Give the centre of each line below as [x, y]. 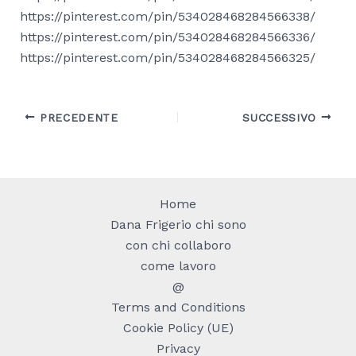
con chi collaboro [178, 246]
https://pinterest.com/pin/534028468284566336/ [167, 37]
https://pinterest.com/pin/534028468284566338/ [167, 17]
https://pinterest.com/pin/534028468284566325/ [167, 58]
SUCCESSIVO [282, 117]
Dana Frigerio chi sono [178, 225]
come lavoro [178, 266]
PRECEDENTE [77, 117]
